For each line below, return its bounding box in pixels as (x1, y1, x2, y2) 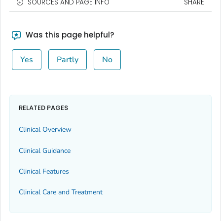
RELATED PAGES (19, 103, 68, 112)
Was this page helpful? (23, 30, 114, 40)
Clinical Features (19, 167, 69, 177)
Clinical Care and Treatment (19, 187, 103, 197)
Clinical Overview (19, 125, 72, 135)
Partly (56, 54, 78, 66)
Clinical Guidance (19, 146, 71, 155)
